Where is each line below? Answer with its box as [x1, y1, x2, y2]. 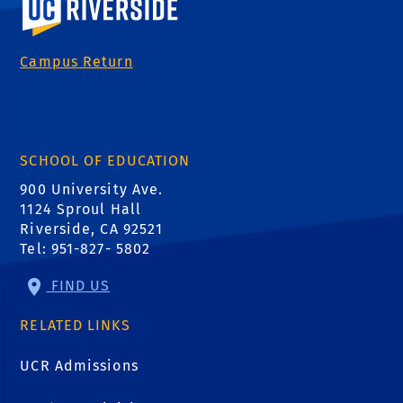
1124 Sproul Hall [20, 201, 141, 219]
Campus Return [20, 53, 133, 71]
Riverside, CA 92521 [20, 220, 164, 238]
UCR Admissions [20, 357, 139, 375]
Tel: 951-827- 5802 [20, 240, 151, 258]
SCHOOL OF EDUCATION [20, 152, 191, 170]
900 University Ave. [20, 181, 164, 199]
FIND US [46, 277, 111, 295]
